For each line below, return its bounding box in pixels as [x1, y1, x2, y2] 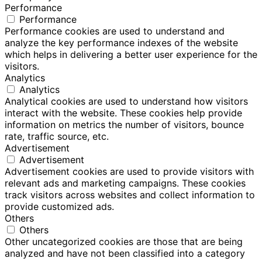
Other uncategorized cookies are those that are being [5, 236, 243, 247]
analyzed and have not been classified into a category [5, 247, 245, 259]
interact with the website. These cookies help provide [5, 107, 242, 119]
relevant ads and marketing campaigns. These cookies [5, 177, 246, 189]
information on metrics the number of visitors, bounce [5, 119, 244, 130]
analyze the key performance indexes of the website [5, 37, 238, 49]
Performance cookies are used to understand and [5, 25, 225, 37]
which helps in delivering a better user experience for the [5, 49, 257, 60]
